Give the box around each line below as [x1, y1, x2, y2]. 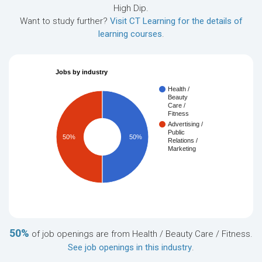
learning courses [98, 29, 162, 40]
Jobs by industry [56, 68, 108, 76]
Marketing [168, 145, 196, 153]
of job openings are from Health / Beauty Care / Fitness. [29, 229, 253, 240]
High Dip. [113, 3, 149, 14]
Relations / [168, 137, 198, 144]
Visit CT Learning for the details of [109, 16, 243, 27]
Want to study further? [19, 16, 110, 27]
